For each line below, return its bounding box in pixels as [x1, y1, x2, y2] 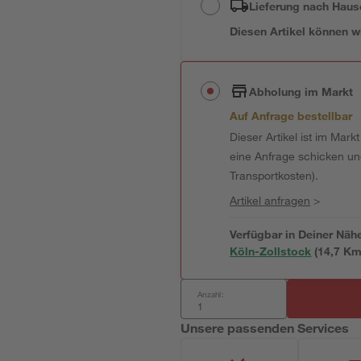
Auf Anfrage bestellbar [230, 109, 353, 122]
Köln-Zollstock [230, 244, 312, 258]
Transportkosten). [230, 168, 319, 182]
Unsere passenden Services [180, 320, 350, 335]
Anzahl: [197, 288, 224, 300]
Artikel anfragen [230, 193, 311, 207]
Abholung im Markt [249, 84, 354, 98]
